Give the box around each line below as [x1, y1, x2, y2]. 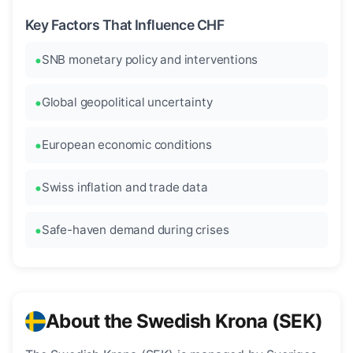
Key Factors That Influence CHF [25, 17, 225, 34]
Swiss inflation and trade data [41, 180, 208, 195]
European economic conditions [41, 137, 212, 153]
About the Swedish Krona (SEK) [46, 310, 323, 333]
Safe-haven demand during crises [41, 222, 229, 238]
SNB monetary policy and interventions [41, 52, 258, 68]
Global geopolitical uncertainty [41, 95, 213, 110]
